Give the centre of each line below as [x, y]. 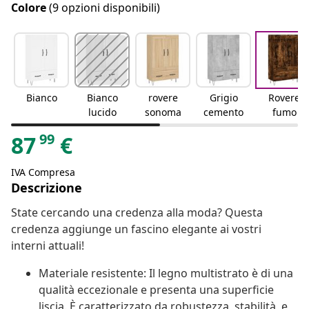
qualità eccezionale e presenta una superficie [156, 290]
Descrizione [47, 188]
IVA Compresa [43, 172]
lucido [102, 112]
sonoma [163, 112]
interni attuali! [48, 246]
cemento [223, 112]
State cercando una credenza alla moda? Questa [137, 213]
